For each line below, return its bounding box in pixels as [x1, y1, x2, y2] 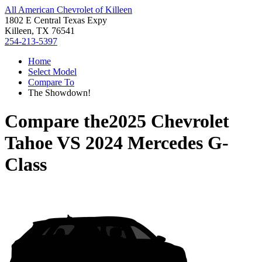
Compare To [28, 77, 74, 87]
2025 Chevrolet [109, 111, 229, 132]
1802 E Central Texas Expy [5, 15, 107, 25]
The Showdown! [28, 88, 91, 98]
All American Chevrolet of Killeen [5, 5, 132, 15]
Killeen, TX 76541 [5, 26, 75, 36]
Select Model [28, 67, 77, 77]
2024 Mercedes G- [85, 132, 229, 154]
